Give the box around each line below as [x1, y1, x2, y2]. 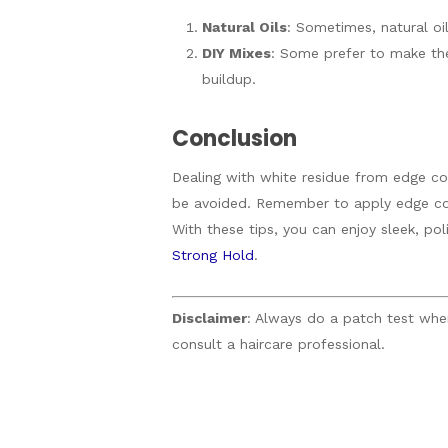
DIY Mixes [202, 45, 271, 61]
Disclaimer [172, 310, 247, 326]
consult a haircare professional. [172, 336, 385, 352]
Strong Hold [172, 247, 254, 263]
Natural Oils [202, 19, 287, 35]
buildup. [202, 71, 256, 87]
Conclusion [172, 123, 297, 154]
